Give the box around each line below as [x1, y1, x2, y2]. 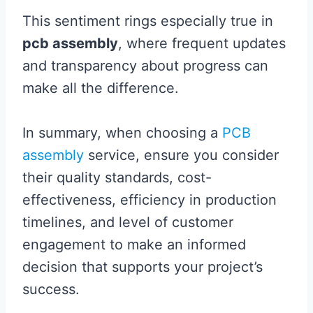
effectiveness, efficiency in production [22, 191, 277, 208]
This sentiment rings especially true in [22, 13, 273, 29]
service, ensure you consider [84, 147, 279, 163]
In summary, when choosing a [22, 124, 222, 141]
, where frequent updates [118, 35, 286, 52]
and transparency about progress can [22, 57, 268, 74]
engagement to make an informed [22, 236, 246, 253]
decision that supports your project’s [22, 259, 263, 275]
